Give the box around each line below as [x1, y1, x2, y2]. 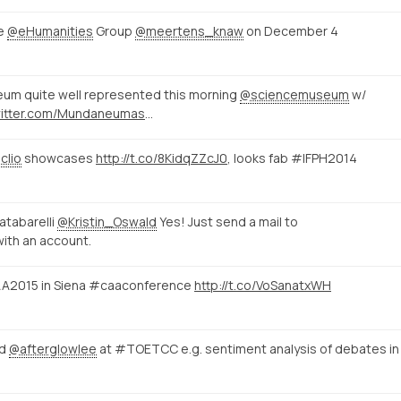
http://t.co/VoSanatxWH [194, 276, 331, 294]
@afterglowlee [9, 339, 97, 357]
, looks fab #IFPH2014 [227, 149, 357, 166]
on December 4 [243, 21, 338, 39]
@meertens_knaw [135, 21, 243, 39]
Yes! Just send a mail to [157, 212, 298, 230]
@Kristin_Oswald [57, 212, 157, 230]
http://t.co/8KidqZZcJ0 [96, 149, 227, 166]
